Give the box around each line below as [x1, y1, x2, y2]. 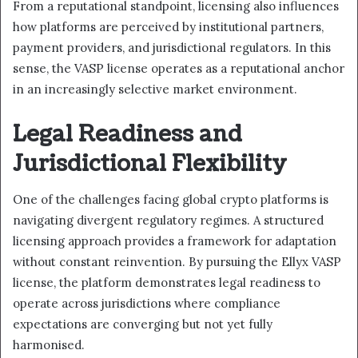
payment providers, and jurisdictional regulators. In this [13, 39, 331, 55]
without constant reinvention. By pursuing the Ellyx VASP [13, 254, 341, 270]
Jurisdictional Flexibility [13, 148, 287, 179]
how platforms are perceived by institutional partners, [13, 18, 324, 34]
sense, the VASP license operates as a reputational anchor [13, 60, 344, 76]
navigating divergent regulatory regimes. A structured [13, 213, 324, 229]
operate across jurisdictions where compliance [13, 296, 280, 312]
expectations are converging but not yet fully [13, 316, 272, 332]
